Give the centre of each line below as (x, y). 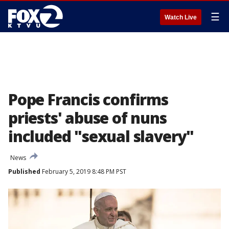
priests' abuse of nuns (87, 118)
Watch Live (181, 17)
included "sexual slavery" (101, 136)
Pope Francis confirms (88, 99)
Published (24, 171)
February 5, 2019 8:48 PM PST (83, 171)
